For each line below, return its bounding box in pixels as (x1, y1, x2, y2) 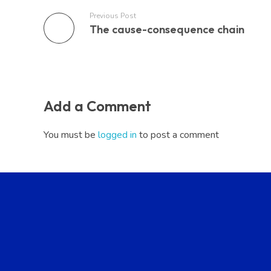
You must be (44, 128, 98, 142)
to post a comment (139, 128, 219, 142)
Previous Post (90, 11, 136, 21)
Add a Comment (44, 96, 151, 115)
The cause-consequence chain (90, 22, 244, 37)
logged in (98, 128, 139, 142)
